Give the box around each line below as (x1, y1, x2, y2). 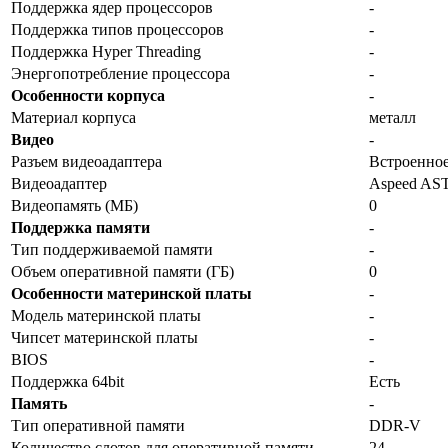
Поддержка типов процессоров (11, 20, 224, 38)
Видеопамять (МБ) (11, 196, 138, 214)
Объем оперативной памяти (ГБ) (11, 262, 234, 280)
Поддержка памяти (11, 218, 150, 236)
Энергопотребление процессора (11, 64, 230, 82)
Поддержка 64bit (11, 372, 124, 390)
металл (369, 108, 416, 126)
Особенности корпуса (11, 86, 165, 104)
